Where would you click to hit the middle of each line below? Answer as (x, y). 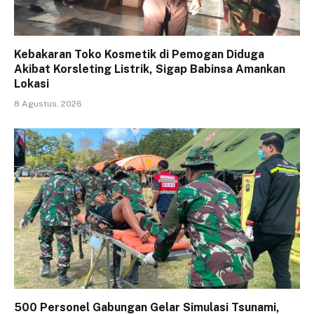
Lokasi (32, 83)
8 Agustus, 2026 (48, 103)
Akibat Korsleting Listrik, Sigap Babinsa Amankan (150, 69)
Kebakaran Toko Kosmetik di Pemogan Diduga (139, 54)
